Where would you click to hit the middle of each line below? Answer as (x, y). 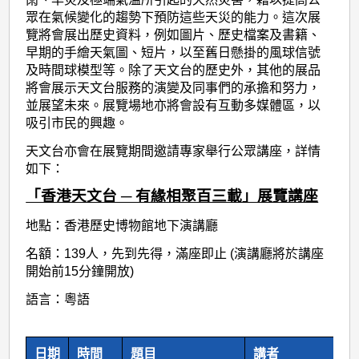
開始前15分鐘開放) (80, 272)
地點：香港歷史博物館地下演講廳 (122, 226)
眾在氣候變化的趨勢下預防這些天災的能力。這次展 (173, 17)
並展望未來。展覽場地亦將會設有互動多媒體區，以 (173, 105)
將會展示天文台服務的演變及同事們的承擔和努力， (173, 87)
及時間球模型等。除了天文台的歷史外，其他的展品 (173, 70)
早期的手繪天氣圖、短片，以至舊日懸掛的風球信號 (173, 52)
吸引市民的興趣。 (77, 123)
